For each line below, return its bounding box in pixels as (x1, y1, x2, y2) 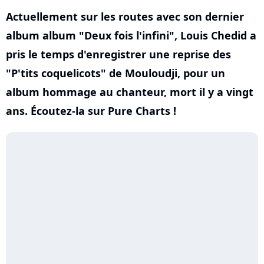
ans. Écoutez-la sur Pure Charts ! (6, 104, 176, 118)
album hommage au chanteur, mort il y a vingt (6, 85, 253, 99)
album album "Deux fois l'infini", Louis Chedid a (6, 28, 256, 42)
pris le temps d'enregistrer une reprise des (6, 47, 231, 61)
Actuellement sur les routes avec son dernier (6, 9, 244, 24)
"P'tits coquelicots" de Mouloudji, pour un (6, 66, 225, 80)
